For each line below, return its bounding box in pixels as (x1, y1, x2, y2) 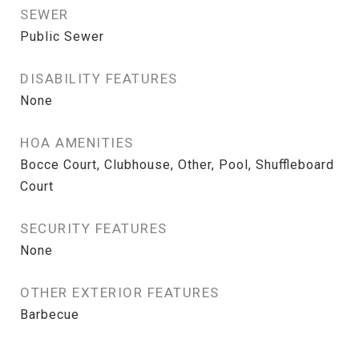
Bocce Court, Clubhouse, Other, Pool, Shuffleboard (20, 157, 334, 172)
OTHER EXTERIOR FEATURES (20, 284, 220, 301)
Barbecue (20, 307, 79, 322)
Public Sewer (20, 29, 104, 44)
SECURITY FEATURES (20, 220, 167, 236)
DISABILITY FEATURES (20, 71, 178, 87)
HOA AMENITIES (20, 135, 134, 151)
